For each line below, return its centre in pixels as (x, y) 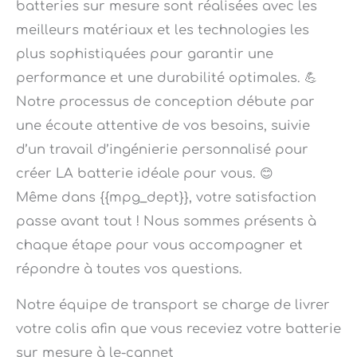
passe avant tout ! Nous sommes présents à (166, 198)
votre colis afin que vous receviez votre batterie (178, 306)
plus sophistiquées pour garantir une (145, 31)
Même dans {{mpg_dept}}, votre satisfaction (166, 174)
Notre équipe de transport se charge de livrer (173, 282)
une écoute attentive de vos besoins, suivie (163, 102)
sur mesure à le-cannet (95, 330)
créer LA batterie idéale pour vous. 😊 (145, 150)
